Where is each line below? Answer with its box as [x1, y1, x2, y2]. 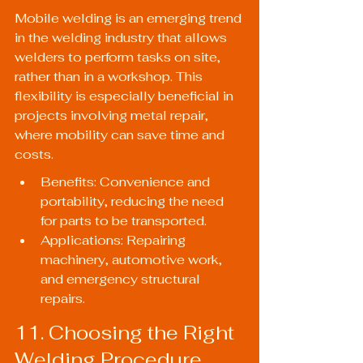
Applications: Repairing [41, 232, 189, 250]
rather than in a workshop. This [15, 68, 206, 86]
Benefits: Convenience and [41, 173, 213, 191]
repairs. [41, 290, 85, 308]
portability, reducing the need [41, 193, 227, 211]
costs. [15, 146, 53, 164]
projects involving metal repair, [15, 107, 211, 125]
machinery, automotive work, [41, 251, 225, 269]
